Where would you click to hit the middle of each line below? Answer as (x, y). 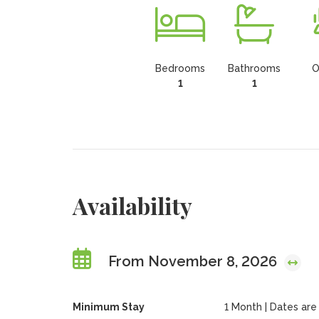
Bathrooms (255, 68)
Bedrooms (181, 68)
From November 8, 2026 (194, 261)
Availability (132, 205)
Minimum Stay (108, 307)
